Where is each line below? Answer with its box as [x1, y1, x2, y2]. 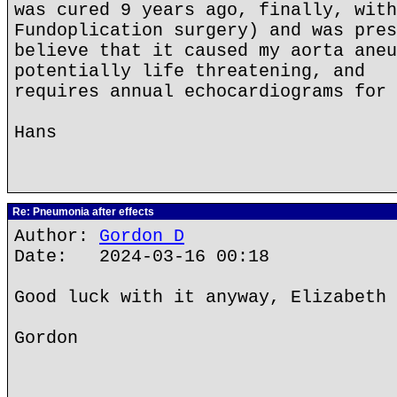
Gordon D [99, 226, 184, 246]
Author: [14, 226, 99, 246]
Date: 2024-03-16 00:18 [14, 246, 269, 267]
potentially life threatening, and [14, 61, 365, 82]
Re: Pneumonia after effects [10, 206, 154, 218]
